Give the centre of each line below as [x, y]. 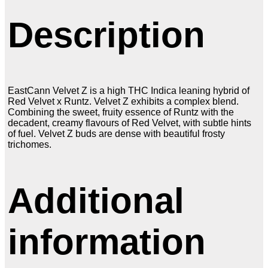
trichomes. [30, 144]
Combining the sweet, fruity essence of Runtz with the [121, 112]
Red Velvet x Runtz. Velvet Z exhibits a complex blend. [123, 101]
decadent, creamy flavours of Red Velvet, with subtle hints [130, 123]
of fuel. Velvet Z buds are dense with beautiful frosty [116, 133]
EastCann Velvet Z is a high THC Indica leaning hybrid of [129, 90]
